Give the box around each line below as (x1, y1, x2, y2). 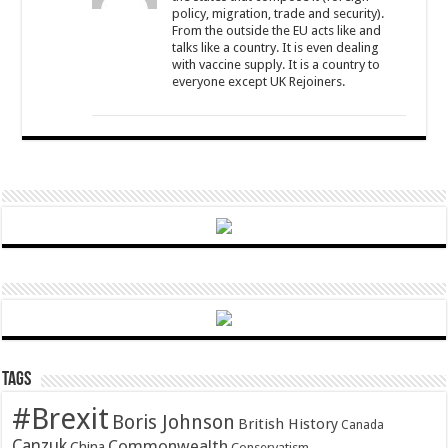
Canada (341, 418, 385, 433)
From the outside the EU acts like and (172, 23, 382, 38)
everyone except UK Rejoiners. (172, 74, 346, 89)
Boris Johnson (112, 411, 236, 435)
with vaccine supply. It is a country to (172, 57, 381, 72)
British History (238, 415, 339, 434)
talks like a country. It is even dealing (172, 40, 380, 55)
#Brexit (12, 402, 110, 437)
